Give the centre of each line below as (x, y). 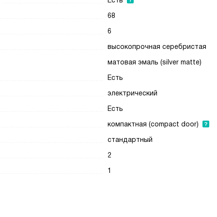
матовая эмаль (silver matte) (155, 62)
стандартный (130, 139)
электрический (133, 93)
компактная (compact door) (153, 124)
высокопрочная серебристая (157, 46)
